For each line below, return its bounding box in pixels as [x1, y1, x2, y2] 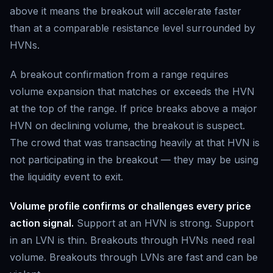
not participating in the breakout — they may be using [10, 154, 258, 166]
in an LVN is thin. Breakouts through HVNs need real [10, 234, 255, 247]
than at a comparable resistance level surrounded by [10, 22, 255, 35]
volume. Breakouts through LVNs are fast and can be [10, 251, 258, 264]
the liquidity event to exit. [10, 171, 123, 183]
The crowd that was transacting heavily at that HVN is [10, 136, 260, 149]
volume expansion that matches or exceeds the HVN [10, 85, 255, 98]
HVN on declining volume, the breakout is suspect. [10, 119, 245, 132]
